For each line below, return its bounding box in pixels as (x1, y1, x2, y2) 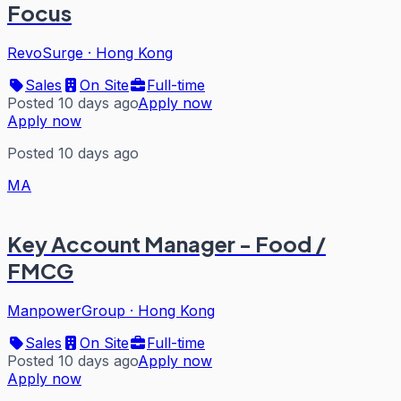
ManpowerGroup (7, 301, 125, 320)
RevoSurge (7, 43, 83, 62)
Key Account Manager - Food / (7, 229, 326, 257)
